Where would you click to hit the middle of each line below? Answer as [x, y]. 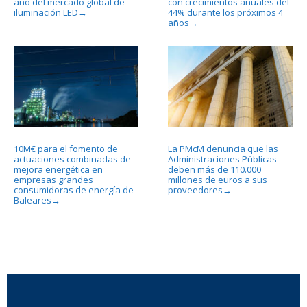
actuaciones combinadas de [72, 159]
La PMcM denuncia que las [223, 148]
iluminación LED [46, 12]
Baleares [33, 200]
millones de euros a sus [217, 179]
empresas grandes [53, 179]
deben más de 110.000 [214, 169]
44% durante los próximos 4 [225, 12]
